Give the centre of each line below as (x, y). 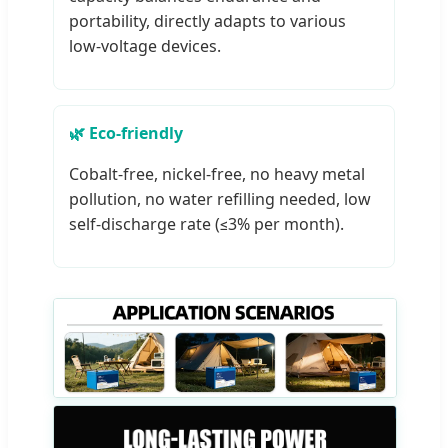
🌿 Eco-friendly (126, 133)
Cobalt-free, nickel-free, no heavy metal (217, 174)
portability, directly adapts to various (207, 21)
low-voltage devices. (145, 46)
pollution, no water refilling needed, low (220, 199)
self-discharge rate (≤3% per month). (206, 224)
